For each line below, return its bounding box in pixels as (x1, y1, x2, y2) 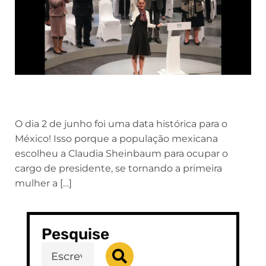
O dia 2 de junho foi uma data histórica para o (15, 118, 227, 130)
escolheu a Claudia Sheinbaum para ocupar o (15, 148, 228, 160)
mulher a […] (15, 178, 72, 189)
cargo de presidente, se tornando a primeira (15, 163, 222, 175)
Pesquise (42, 225, 109, 244)
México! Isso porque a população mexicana (15, 133, 218, 145)
